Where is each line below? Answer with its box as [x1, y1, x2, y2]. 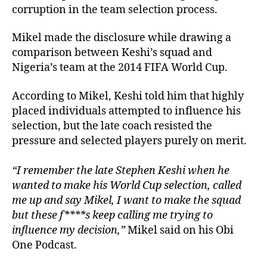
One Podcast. [12, 238, 77, 252]
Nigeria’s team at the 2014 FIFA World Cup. [12, 61, 228, 74]
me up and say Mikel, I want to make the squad [12, 193, 241, 207]
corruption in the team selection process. [12, 2, 218, 17]
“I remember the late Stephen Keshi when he [12, 163, 229, 178]
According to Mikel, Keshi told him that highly [12, 89, 244, 103]
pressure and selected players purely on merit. [12, 133, 247, 148]
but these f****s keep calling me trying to [12, 208, 213, 222]
